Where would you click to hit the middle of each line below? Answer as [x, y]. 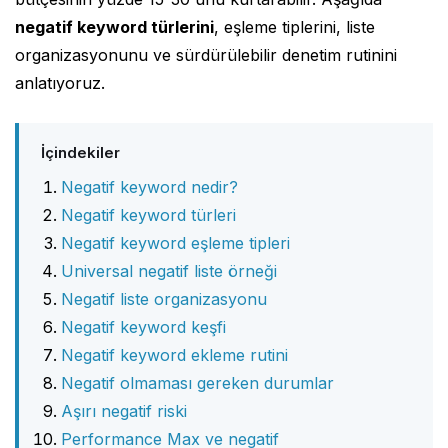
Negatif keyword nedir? [149, 186]
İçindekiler [80, 152]
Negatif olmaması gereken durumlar [197, 382]
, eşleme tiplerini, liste [294, 26]
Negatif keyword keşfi [143, 326]
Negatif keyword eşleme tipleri [175, 242]
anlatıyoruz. [60, 82]
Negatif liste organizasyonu [164, 298]
